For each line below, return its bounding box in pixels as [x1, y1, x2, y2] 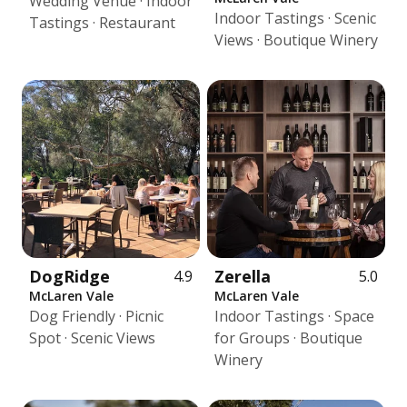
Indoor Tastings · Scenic [214, 8, 376, 28]
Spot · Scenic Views [29, 328, 155, 348]
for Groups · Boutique [214, 328, 362, 348]
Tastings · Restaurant [29, 13, 175, 34]
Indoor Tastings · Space [214, 306, 374, 326]
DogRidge [29, 265, 110, 287]
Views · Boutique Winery [214, 30, 378, 50]
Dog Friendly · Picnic [29, 306, 164, 326]
